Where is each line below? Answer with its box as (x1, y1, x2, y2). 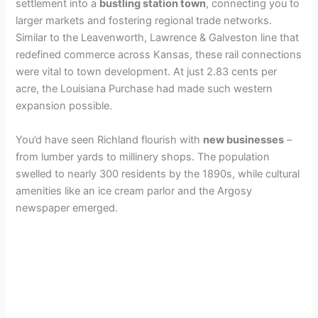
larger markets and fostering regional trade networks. (16, 14, 273, 28)
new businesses (203, 133, 285, 146)
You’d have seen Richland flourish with (16, 133, 204, 146)
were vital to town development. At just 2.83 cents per (16, 65, 278, 79)
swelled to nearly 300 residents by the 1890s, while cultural (16, 167, 300, 180)
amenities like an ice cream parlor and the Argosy (16, 184, 253, 197)
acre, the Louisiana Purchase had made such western (16, 82, 273, 96)
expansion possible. (16, 99, 113, 113)
